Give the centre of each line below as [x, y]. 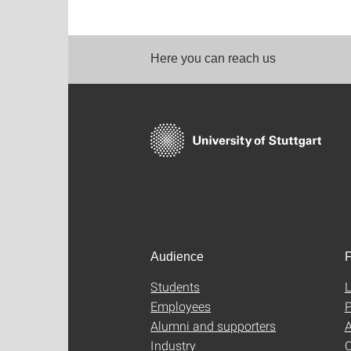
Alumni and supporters [213, 326]
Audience [177, 257]
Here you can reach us [213, 59]
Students [175, 287]
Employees [181, 306]
